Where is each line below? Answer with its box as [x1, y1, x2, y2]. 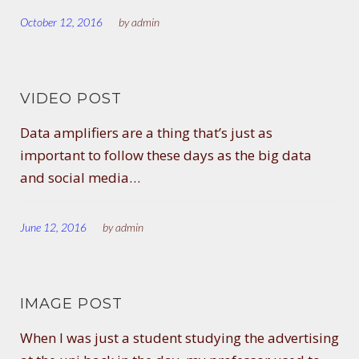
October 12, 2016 [20, 14, 103, 29]
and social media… [20, 167, 140, 187]
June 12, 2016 [20, 220, 87, 234]
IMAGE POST [20, 294, 123, 313]
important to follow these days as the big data [20, 145, 312, 164]
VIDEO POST [20, 89, 122, 107]
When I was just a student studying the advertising [20, 328, 339, 347]
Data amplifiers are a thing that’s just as [20, 123, 272, 142]
